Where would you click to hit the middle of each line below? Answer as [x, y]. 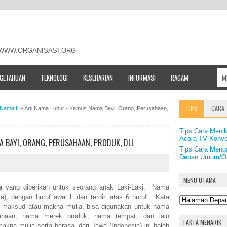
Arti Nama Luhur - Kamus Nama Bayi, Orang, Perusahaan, [96, 108]
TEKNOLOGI [54, 77]
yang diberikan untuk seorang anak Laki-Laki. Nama [86, 187]
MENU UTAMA [200, 180]
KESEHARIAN [98, 77]
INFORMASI [142, 77]
